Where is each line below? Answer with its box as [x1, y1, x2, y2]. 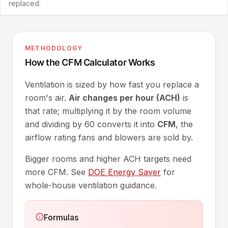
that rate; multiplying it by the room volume [25, 105, 191, 116]
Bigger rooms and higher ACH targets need [25, 153, 191, 164]
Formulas [44, 212, 79, 222]
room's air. [25, 92, 69, 103]
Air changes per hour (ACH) [69, 92, 180, 103]
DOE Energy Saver [88, 166, 161, 177]
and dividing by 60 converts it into [25, 119, 157, 129]
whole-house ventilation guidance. [25, 180, 157, 190]
